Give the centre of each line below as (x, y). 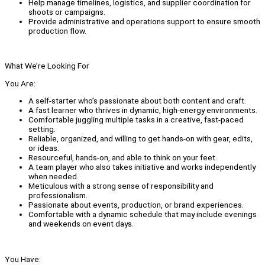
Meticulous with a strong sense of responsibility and (121, 186)
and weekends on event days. (81, 224)
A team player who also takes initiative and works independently (142, 167)
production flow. (57, 30)
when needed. (54, 177)
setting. (42, 129)
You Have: (23, 259)
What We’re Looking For (47, 66)
